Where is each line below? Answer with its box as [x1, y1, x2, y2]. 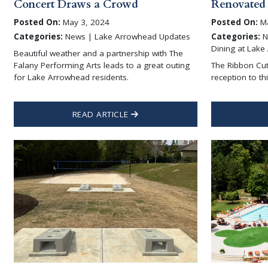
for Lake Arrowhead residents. [13, 71, 129, 83]
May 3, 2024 [60, 17, 109, 28]
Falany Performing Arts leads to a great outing [13, 59, 190, 71]
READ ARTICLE [72, 108, 132, 120]
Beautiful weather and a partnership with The [13, 47, 183, 59]
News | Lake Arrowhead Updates [62, 31, 190, 42]
